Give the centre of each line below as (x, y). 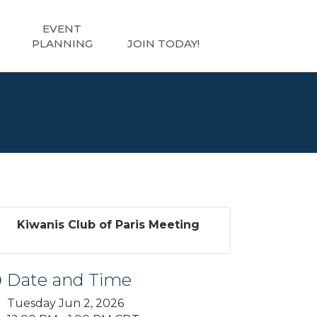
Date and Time (70, 280)
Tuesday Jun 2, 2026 (66, 303)
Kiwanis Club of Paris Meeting (108, 225)
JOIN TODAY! (163, 44)
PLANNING (62, 44)
